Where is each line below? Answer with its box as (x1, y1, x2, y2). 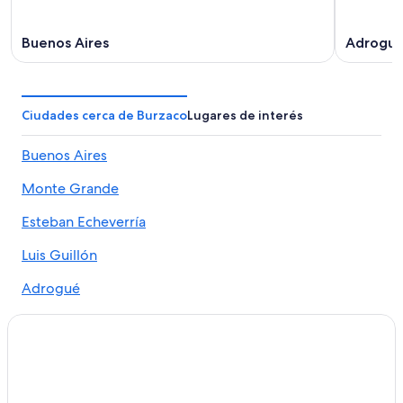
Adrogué (22, 279, 80, 298)
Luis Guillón (22, 246, 97, 264)
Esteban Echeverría (22, 212, 146, 231)
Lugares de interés (187, 107, 303, 123)
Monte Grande (22, 179, 119, 198)
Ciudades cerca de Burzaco (22, 107, 187, 123)
